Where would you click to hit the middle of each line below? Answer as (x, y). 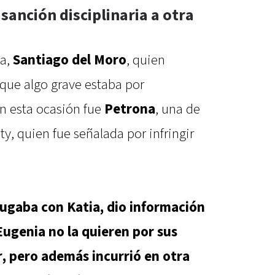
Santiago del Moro (70, 60)
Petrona (130, 110)
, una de (178, 110)
